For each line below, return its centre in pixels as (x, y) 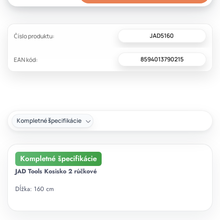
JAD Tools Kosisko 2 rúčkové (56, 172)
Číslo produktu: (34, 36)
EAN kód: (26, 59)
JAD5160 (162, 36)
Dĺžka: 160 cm (35, 189)
